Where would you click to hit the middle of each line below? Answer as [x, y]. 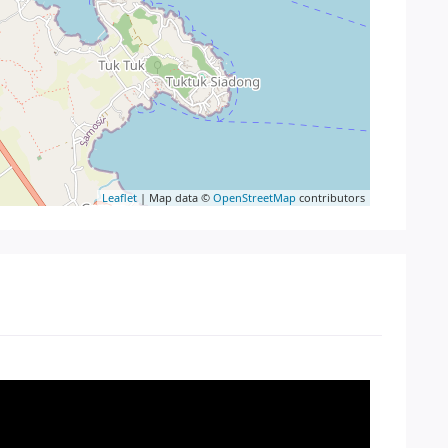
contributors [330, 197]
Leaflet [119, 197]
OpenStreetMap [254, 197]
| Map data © [175, 197]
